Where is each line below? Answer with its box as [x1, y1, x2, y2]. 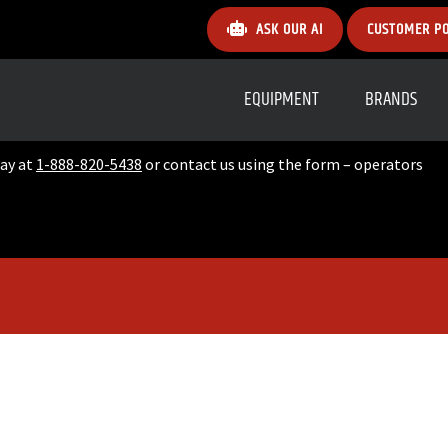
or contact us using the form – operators [142, 154, 423, 174]
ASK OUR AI [256, 17, 323, 42]
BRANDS [365, 85, 417, 114]
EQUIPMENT [244, 85, 319, 114]
